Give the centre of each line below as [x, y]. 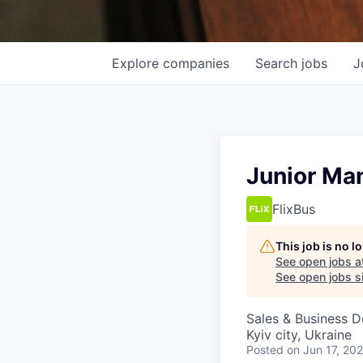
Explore [137, 63]
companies [196, 63]
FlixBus [294, 209]
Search [278, 63]
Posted [265, 350]
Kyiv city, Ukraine [299, 335]
